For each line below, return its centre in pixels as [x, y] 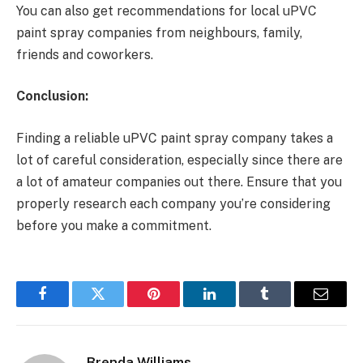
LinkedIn [235, 306]
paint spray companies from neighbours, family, [159, 32]
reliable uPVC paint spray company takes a [203, 139]
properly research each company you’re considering [173, 204]
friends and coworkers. [85, 54]
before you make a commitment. [114, 226]
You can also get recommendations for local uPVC [167, 11]
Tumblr [285, 306]
